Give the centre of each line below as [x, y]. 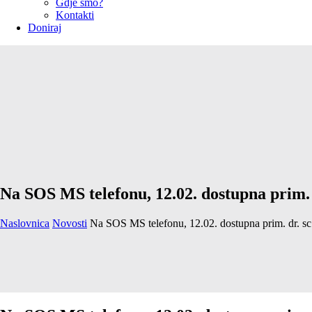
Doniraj [45, 28]
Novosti [70, 223]
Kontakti [75, 15]
